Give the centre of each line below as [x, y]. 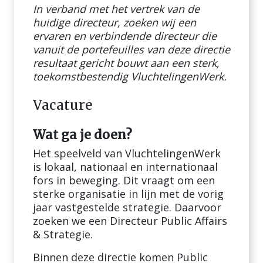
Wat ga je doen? [82, 135]
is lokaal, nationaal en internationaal [125, 167]
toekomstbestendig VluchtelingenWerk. [130, 76]
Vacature [63, 105]
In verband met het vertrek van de [116, 9]
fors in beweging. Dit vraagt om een [124, 180]
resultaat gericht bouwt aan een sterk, [126, 63]
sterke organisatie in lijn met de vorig [128, 194]
